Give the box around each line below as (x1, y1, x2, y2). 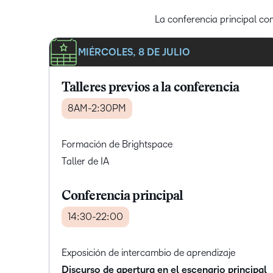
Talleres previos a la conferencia (62, 82, 239, 96)
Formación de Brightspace (62, 139, 172, 150)
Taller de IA (62, 156, 109, 167)
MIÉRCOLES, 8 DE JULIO (78, 46, 190, 58)
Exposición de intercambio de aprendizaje (62, 247, 235, 258)
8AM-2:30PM (68, 103, 126, 114)
